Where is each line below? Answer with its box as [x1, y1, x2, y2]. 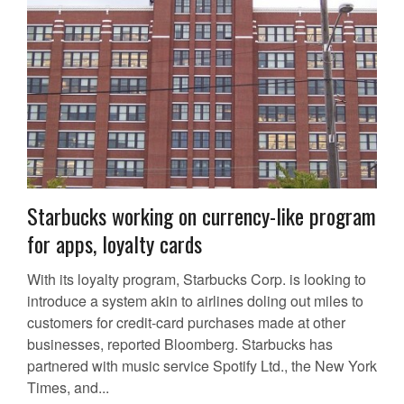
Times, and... [27, 377, 109, 399]
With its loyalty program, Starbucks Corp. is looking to [27, 269, 366, 290]
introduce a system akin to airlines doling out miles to [27, 290, 363, 312]
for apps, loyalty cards [27, 227, 202, 261]
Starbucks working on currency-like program [27, 199, 376, 233]
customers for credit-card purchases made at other [27, 312, 345, 334]
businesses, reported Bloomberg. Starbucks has [27, 334, 333, 355]
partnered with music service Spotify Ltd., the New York [27, 355, 377, 377]
